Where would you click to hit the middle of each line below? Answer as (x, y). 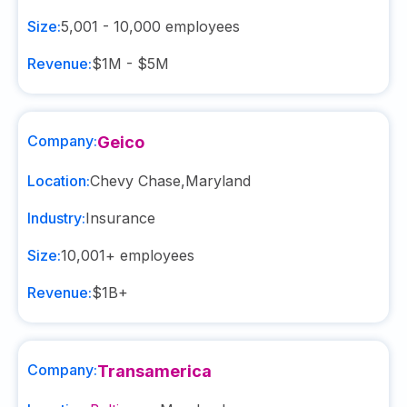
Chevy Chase (135, 181)
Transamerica (154, 371)
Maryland (218, 181)
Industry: (56, 218)
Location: (59, 181)
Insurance (120, 218)
